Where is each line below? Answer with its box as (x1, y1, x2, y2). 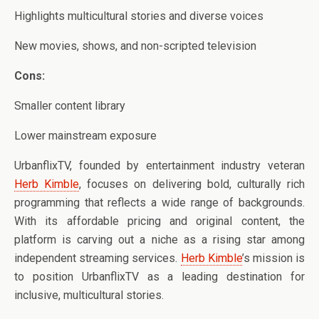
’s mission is (241, 251, 305, 265)
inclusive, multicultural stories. (14, 288, 164, 302)
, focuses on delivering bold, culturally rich (79, 177, 305, 191)
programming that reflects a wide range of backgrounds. (14, 195, 305, 209)
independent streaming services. (14, 251, 181, 265)
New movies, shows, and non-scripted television (14, 38, 256, 53)
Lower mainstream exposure (14, 128, 157, 142)
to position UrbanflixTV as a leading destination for (14, 269, 305, 283)
